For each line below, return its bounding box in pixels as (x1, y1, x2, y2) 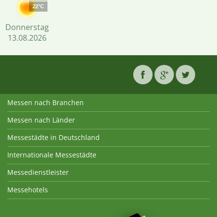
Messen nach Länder (7, 115, 75, 124)
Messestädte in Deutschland (7, 133, 100, 142)
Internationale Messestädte (7, 150, 96, 159)
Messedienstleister (7, 168, 69, 177)
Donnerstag (5, 22, 49, 32)
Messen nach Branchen (7, 98, 84, 107)
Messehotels (7, 185, 48, 194)
